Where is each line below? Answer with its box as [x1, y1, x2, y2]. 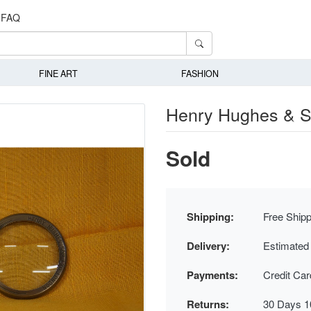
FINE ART [38, 67, 78, 81]
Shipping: [187, 208, 234, 224]
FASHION [181, 67, 219, 81]
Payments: [187, 267, 238, 283]
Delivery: [187, 237, 230, 253]
